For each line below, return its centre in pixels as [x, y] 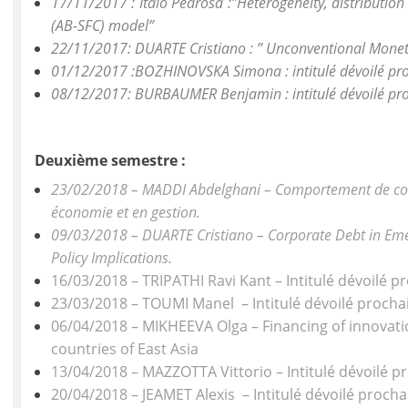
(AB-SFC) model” [102, 26]
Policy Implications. [111, 257]
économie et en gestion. [125, 212]
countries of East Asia [124, 348]
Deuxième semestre [108, 160]
